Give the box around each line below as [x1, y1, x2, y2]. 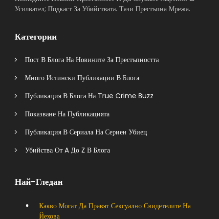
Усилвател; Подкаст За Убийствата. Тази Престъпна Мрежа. [15, 4, 190, 14]
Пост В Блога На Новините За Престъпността [17, 55, 159, 65]
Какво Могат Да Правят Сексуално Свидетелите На [39, 201, 191, 211]
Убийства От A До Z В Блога [17, 145, 110, 155]
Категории [15, 30, 57, 43]
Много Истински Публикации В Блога [17, 73, 139, 83]
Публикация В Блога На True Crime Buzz [17, 91, 153, 101]
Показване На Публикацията [17, 109, 109, 119]
